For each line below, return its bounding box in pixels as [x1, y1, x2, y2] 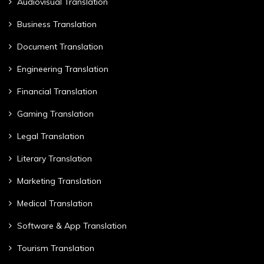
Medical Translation [17, 197, 93, 209]
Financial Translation [17, 85, 97, 97]
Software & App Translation [17, 220, 127, 231]
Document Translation [17, 41, 103, 52]
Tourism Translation [17, 242, 94, 253]
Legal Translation [17, 130, 84, 141]
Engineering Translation [17, 63, 108, 74]
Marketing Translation [17, 175, 101, 186]
